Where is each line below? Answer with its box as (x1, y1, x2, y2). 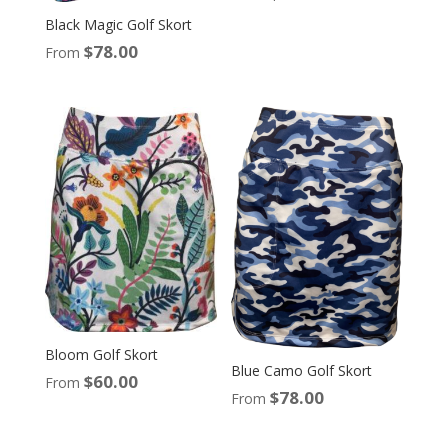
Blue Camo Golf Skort (231, 360, 373, 380)
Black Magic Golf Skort (44, 14, 192, 34)
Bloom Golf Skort (44, 344, 158, 364)
